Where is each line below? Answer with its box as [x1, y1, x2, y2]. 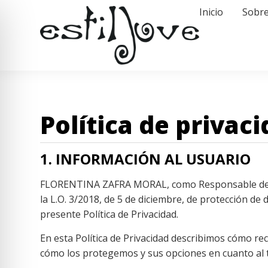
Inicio [199, 5, 224, 19]
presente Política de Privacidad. [40, 208, 179, 221]
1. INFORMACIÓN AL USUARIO [40, 149, 251, 169]
